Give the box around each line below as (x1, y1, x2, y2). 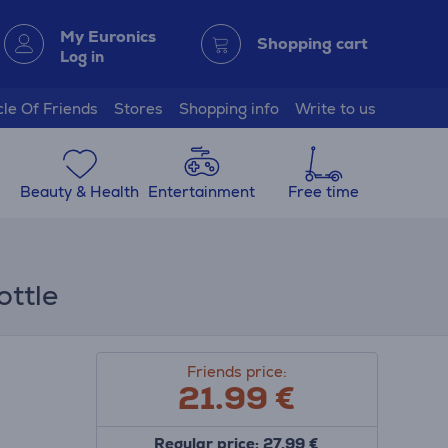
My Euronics (60, 25, 156, 47)
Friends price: (186, 362, 287, 381)
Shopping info (179, 98, 279, 118)
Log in (60, 46, 104, 66)
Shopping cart (256, 33, 368, 54)
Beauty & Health (20, 182, 140, 201)
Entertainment (148, 182, 256, 201)
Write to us (295, 98, 376, 118)
